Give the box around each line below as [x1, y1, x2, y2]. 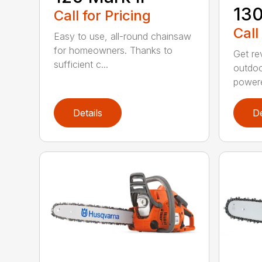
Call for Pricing [54, 7, 151, 25]
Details [73, 107, 103, 119]
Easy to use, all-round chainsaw [54, 30, 192, 43]
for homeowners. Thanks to [54, 44, 173, 57]
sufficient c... [54, 58, 109, 71]
